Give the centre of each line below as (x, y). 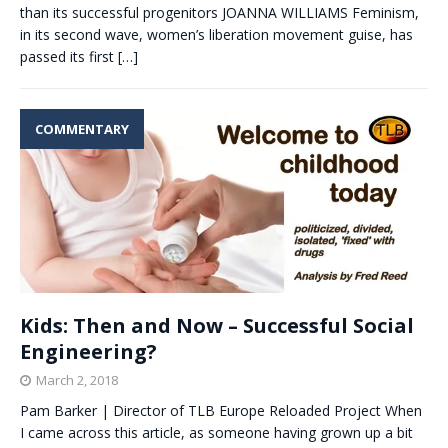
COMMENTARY (82, 129)
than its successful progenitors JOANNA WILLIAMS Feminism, (219, 13)
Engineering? (88, 352)
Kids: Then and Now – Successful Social (217, 326)
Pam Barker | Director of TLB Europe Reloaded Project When (221, 411)
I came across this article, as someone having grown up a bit (216, 433)
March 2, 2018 (77, 380)
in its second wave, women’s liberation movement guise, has (216, 35)
